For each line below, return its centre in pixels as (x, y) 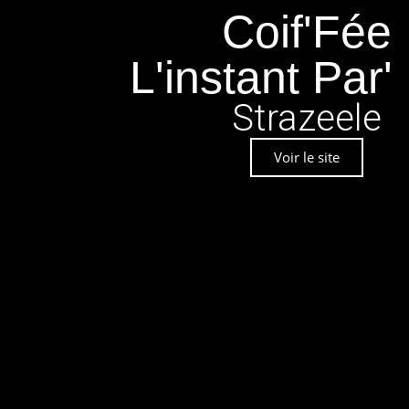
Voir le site (307, 157)
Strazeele (307, 118)
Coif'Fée (307, 32)
